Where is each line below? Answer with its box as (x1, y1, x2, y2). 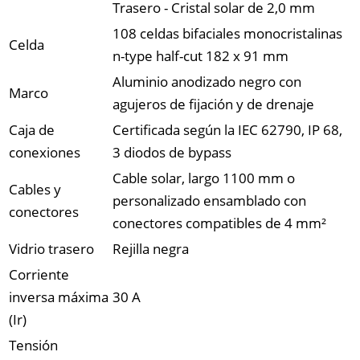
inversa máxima (9, 288, 108, 307)
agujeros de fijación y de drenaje (112, 95, 314, 114)
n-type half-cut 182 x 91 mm (112, 47, 288, 66)
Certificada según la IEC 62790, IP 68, (112, 121, 342, 140)
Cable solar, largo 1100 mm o (112, 169, 295, 188)
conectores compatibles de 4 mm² (112, 214, 326, 233)
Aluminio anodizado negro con (112, 72, 301, 92)
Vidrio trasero (9, 239, 94, 259)
